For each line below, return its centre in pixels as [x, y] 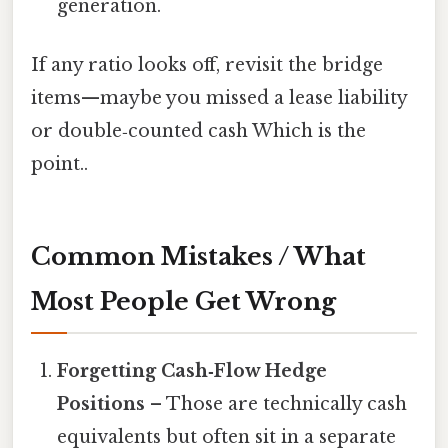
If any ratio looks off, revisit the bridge [207, 65]
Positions [101, 404]
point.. [59, 164]
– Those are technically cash [276, 404]
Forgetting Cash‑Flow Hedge [192, 371]
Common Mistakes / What [198, 257]
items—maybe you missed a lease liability [219, 98]
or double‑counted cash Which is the [198, 131]
